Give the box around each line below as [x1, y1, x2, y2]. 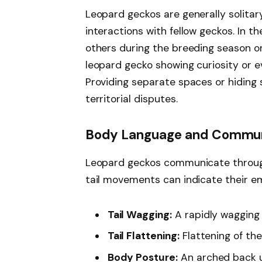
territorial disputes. [85, 92, 178, 105]
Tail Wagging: [107, 208, 172, 221]
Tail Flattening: [107, 229, 180, 243]
